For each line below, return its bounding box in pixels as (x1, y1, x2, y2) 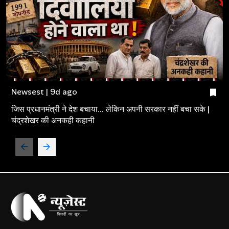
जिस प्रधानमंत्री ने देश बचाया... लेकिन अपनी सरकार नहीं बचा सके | (11, 103, 210, 114)
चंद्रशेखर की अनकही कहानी (11, 114, 95, 126)
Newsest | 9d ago (11, 86, 77, 97)
